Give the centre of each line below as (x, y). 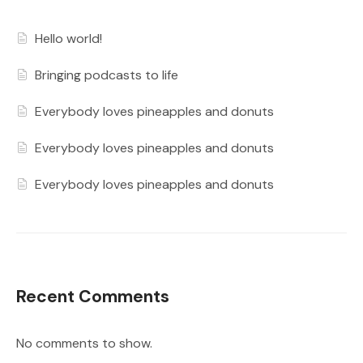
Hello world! (69, 39)
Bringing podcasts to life (107, 75)
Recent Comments (93, 297)
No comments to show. (84, 344)
